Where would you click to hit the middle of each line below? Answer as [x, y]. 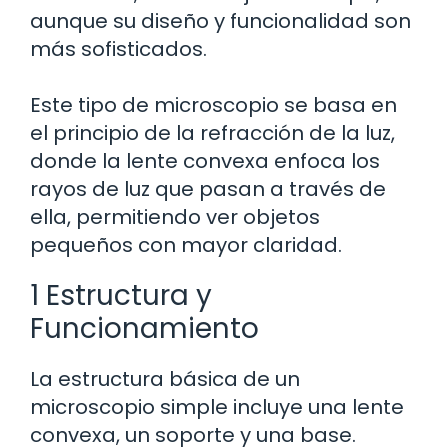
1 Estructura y [121, 296]
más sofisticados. [118, 49]
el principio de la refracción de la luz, [212, 133]
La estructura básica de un [165, 379]
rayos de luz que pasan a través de [208, 189]
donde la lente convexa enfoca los [205, 161]
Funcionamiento [144, 329]
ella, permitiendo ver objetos [175, 217]
